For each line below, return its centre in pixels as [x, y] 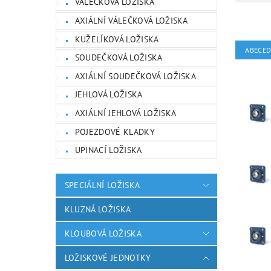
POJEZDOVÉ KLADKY [115, 132]
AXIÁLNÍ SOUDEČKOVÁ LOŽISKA [135, 76]
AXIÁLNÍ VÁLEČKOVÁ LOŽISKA [131, 20]
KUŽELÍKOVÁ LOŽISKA [117, 39]
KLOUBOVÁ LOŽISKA [103, 233]
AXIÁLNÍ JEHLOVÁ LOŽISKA [126, 113]
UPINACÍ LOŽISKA [108, 150]
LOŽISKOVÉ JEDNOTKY [108, 257]
